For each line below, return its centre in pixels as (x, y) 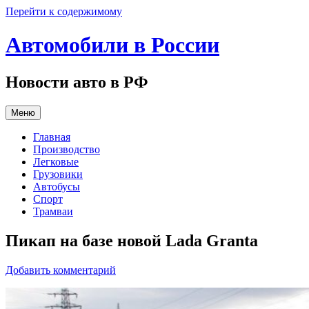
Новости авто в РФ (77, 82)
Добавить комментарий (61, 270)
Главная (52, 137)
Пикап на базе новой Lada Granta (132, 240)
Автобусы (57, 186)
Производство (67, 149)
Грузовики (58, 174)
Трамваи (53, 211)
